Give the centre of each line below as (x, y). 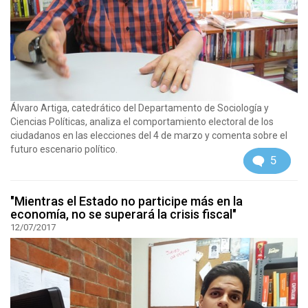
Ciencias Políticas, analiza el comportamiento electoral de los (142, 122)
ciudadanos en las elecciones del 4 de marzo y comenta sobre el (149, 136)
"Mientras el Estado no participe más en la (126, 201)
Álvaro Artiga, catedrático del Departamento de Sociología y (140, 108)
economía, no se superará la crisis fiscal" (123, 214)
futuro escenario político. (64, 150)
